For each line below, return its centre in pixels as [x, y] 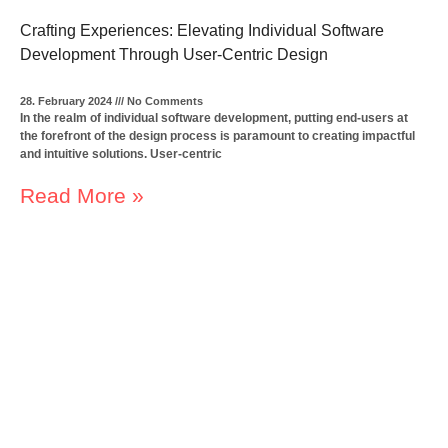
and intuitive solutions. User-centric [121, 153]
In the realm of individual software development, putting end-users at [214, 117]
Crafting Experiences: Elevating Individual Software [202, 30]
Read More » [82, 195]
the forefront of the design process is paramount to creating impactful [218, 135]
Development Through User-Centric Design [174, 54]
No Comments [164, 100]
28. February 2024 [68, 100]
